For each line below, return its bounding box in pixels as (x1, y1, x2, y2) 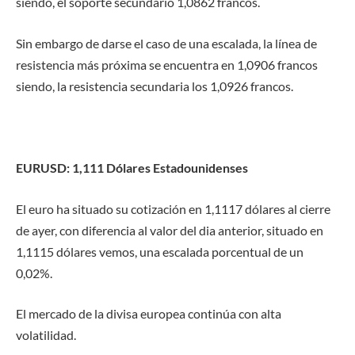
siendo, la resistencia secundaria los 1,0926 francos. (16, 78, 293, 94)
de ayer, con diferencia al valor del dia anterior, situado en (16, 222, 323, 238)
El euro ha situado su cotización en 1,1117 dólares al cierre (16, 200, 330, 216)
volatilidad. (16, 327, 76, 343)
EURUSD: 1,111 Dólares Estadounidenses (16, 160, 248, 176)
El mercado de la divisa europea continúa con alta (16, 306, 281, 322)
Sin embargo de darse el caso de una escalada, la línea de (16, 35, 317, 51)
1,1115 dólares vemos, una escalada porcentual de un (16, 243, 303, 259)
